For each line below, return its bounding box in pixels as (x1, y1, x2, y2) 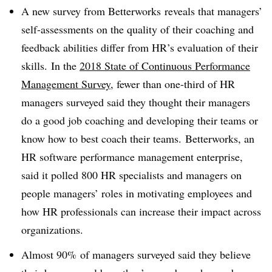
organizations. (21, 222, 83, 237)
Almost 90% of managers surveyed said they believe (21, 246, 251, 262)
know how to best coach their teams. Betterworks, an (21, 131, 254, 146)
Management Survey (21, 76, 110, 91)
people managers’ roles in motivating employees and (21, 186, 252, 200)
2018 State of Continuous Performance (80, 58, 250, 73)
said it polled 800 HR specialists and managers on (21, 168, 242, 182)
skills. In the (21, 58, 80, 73)
